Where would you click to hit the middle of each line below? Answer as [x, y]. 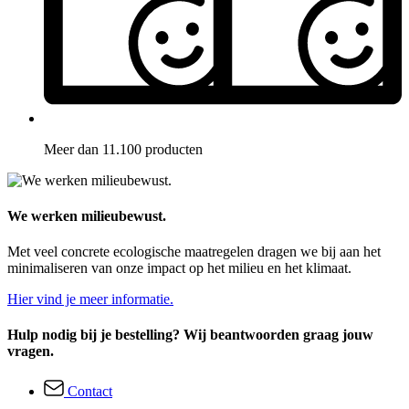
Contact [90, 391]
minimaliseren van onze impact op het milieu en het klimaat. [179, 268]
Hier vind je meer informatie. [90, 299]
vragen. [31, 351]
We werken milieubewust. [87, 215]
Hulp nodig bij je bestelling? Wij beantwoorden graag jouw [190, 335]
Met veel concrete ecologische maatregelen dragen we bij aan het [194, 252]
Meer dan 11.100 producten [123, 149]
